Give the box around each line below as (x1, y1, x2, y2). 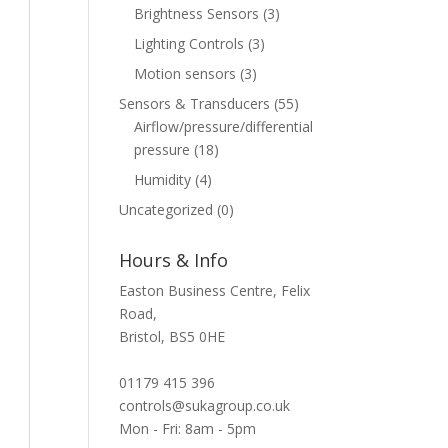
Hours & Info (119, 248, 229, 272)
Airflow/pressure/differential (134, 117, 314, 136)
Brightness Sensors (134, 4, 260, 23)
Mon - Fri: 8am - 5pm (119, 419, 257, 438)
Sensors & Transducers (119, 94, 271, 113)
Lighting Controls (134, 34, 245, 53)
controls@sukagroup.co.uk (119, 396, 291, 415)
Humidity (134, 170, 192, 189)
